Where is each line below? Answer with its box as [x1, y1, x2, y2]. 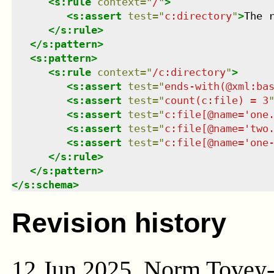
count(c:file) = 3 [164, 94, 268, 107]
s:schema [23, 179, 73, 191]
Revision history [11, 207, 226, 239]
